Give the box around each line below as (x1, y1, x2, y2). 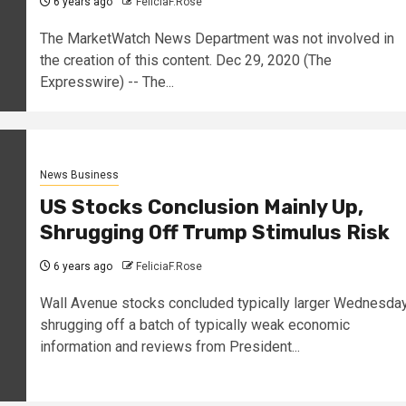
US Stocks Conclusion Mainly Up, (39, 195, 363, 220)
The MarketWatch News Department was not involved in (39, 30, 394, 48)
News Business (39, 169, 119, 182)
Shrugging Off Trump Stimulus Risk (39, 220, 390, 246)
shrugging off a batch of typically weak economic (39, 316, 350, 334)
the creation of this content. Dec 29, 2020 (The (39, 52, 332, 70)
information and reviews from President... (39, 338, 300, 356)
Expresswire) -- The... (39, 73, 174, 92)
